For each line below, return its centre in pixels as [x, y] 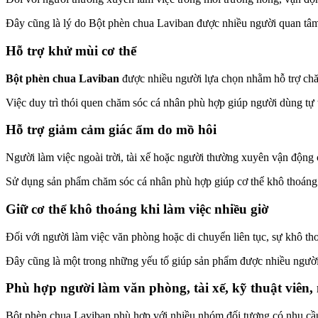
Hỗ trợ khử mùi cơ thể [71, 51]
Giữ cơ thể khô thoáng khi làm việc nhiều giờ [137, 209]
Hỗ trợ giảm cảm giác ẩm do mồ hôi [111, 130]
